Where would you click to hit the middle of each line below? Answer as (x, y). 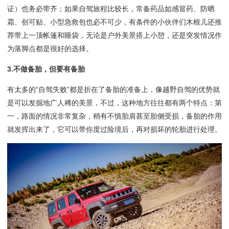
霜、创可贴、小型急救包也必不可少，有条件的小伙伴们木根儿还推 (114, 22)
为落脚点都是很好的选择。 (50, 49)
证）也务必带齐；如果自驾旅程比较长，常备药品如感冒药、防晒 (111, 9)
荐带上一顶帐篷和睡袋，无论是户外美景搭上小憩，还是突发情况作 (114, 36)
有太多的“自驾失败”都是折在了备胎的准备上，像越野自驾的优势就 (113, 90)
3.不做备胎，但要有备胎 (46, 69)
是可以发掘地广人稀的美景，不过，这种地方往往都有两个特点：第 (114, 103)
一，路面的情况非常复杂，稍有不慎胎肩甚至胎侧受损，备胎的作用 (114, 116)
